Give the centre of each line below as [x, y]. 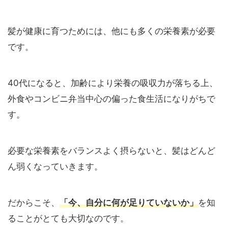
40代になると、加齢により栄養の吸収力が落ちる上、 [113, 83]
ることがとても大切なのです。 [68, 219]
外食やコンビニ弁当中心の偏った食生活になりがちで [111, 99]
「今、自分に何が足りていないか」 [129, 203]
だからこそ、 [34, 203]
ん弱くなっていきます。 [55, 167]
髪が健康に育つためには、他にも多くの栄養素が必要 [111, 31]
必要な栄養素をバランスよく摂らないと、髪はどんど [111, 151]
